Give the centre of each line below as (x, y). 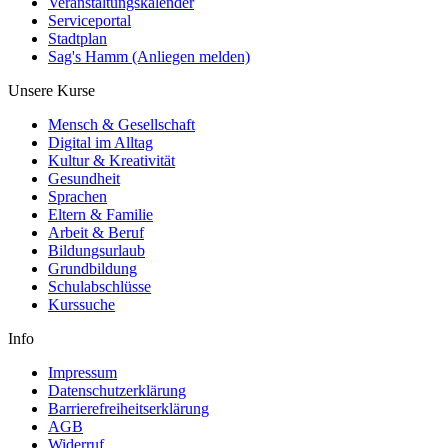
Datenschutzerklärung (117, 390)
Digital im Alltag (100, 142)
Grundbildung (92, 268)
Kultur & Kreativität (111, 160)
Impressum (82, 372)
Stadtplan (77, 38)
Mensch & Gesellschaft (121, 124)
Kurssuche (81, 304)
